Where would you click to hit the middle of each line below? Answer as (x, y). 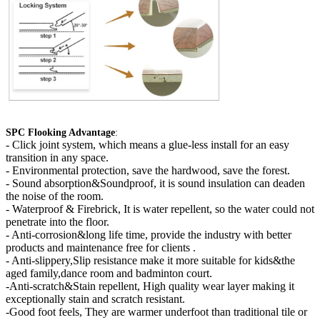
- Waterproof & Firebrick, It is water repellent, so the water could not (160, 209)
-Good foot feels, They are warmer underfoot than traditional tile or (156, 311)
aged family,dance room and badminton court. (109, 273)
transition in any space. (57, 157)
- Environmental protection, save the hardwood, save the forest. (148, 170)
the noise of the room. (55, 196)
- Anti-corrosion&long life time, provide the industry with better (149, 234)
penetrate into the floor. (57, 221)
